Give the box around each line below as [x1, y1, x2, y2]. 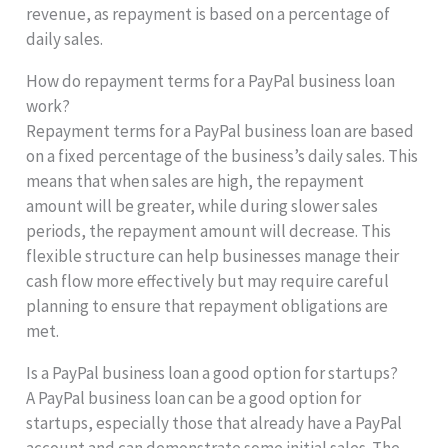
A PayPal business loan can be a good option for [26, 387, 362, 410]
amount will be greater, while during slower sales [26, 195, 379, 218]
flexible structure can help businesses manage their [26, 245, 400, 268]
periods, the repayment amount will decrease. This [26, 220, 392, 243]
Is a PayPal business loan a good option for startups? [26, 362, 399, 385]
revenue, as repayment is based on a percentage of [26, 3, 391, 26]
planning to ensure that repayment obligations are [26, 295, 389, 318]
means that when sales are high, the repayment [26, 170, 365, 193]
